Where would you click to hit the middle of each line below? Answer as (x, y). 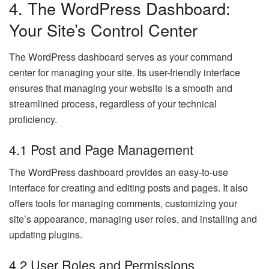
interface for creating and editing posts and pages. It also (128, 188)
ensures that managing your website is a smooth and (121, 88)
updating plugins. (46, 235)
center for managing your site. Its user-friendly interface (125, 73)
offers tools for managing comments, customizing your (123, 204)
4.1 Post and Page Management (101, 149)
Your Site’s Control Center (103, 30)
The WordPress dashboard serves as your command (121, 57)
